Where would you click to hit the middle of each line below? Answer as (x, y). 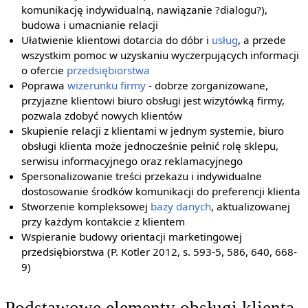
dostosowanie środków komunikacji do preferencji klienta (161, 191)
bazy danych (181, 207)
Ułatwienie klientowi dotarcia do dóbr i (117, 40)
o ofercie (44, 70)
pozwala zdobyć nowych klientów (102, 116)
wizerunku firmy (107, 86)
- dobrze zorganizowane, (207, 86)
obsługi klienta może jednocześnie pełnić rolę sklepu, (150, 146)
